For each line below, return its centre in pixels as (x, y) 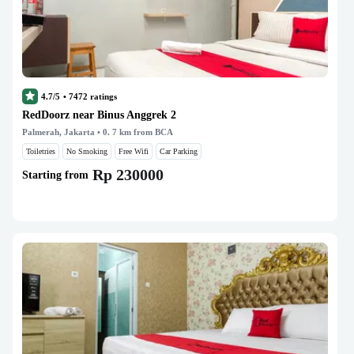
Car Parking (179, 151)
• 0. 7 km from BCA (134, 132)
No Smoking (87, 151)
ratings (102, 96)
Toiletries (41, 151)
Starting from (55, 175)
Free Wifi (134, 151)
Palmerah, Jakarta (58, 132)
